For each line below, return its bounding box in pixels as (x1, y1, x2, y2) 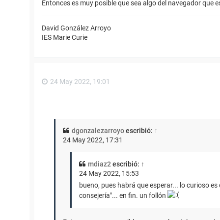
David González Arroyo (42, 24, 111, 32)
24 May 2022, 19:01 (50, 77, 110, 85)
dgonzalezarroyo (72, 126, 124, 135)
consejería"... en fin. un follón (79, 191, 167, 199)
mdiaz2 (88, 160, 111, 168)
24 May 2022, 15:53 (79, 169, 139, 177)
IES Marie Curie (42, 33, 87, 41)
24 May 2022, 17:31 (63, 136, 123, 144)
